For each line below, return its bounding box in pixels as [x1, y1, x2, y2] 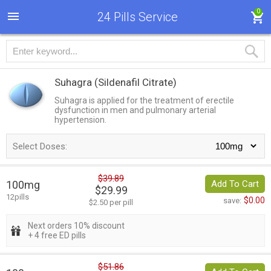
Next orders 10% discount [28, 221, 125, 231]
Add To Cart [211, 178, 259, 190]
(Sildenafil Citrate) [94, 76, 177, 88]
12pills [6, 192, 29, 202]
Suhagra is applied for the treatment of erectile [54, 96, 234, 105]
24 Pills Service [97, 10, 178, 24]
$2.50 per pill [89, 198, 133, 207]
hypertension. [54, 115, 106, 125]
